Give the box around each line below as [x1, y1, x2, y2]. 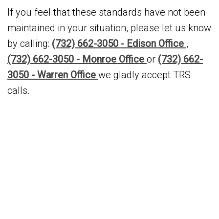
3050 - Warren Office [7, 69, 98, 81]
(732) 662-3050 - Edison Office [52, 38, 186, 49]
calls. [7, 85, 30, 96]
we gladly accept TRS [98, 69, 191, 81]
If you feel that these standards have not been [7, 6, 205, 18]
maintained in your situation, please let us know [7, 22, 211, 34]
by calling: [7, 38, 52, 49]
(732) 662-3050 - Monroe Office [7, 53, 147, 65]
